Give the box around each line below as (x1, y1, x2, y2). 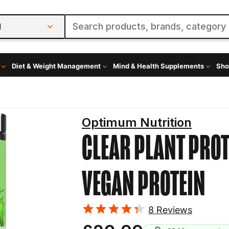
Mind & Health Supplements (112, 62, 204, 70)
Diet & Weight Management (11, 62, 101, 70)
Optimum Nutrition (82, 115, 192, 130)
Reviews (154, 204, 192, 215)
